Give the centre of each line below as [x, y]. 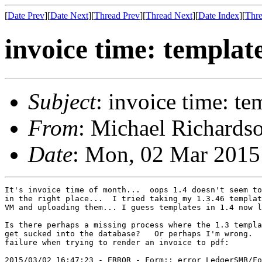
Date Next [69, 15]
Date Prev [26, 15]
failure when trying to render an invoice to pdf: [117, 242]
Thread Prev [117, 15]
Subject [62, 101]
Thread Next [169, 15]
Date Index [219, 15]
